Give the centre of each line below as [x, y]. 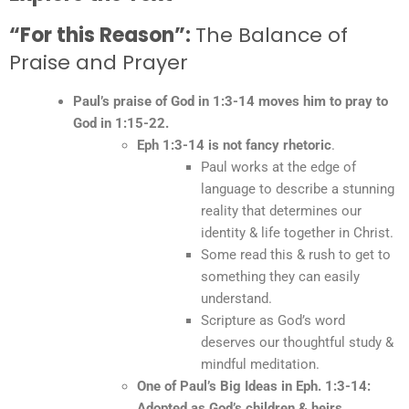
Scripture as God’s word [273, 320]
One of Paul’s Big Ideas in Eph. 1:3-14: [254, 386]
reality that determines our [281, 210]
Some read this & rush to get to [296, 254]
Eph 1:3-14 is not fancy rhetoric [234, 145]
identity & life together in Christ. [297, 232]
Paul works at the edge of [278, 167]
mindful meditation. [260, 364]
